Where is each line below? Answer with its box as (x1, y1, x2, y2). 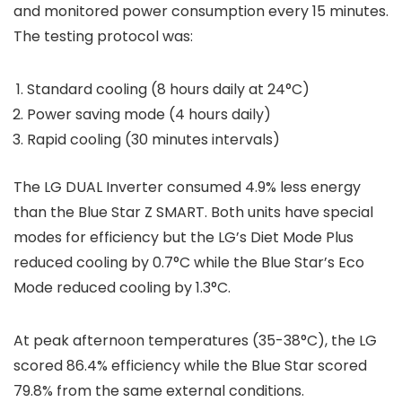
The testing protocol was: (13, 26, 193, 48)
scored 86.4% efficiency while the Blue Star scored (13, 355, 367, 377)
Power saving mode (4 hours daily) (27, 104, 271, 126)
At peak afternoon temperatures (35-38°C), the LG (13, 330, 377, 352)
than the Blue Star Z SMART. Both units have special (13, 202, 373, 223)
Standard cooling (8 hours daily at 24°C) (27, 79, 310, 100)
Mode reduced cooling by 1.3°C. (13, 277, 231, 299)
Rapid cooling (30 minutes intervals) (27, 129, 280, 151)
